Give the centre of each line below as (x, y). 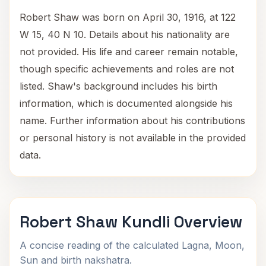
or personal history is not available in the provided (133, 138)
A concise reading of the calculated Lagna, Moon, (132, 245)
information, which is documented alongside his (126, 103)
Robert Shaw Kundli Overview (131, 222)
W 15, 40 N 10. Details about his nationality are (125, 34)
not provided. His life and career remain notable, (129, 52)
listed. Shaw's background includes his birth (118, 86)
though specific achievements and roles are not (127, 69)
